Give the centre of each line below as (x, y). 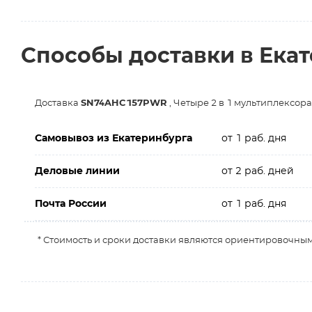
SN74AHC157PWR (124, 103)
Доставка (58, 103)
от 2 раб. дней (257, 171)
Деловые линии (77, 171)
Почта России (71, 204)
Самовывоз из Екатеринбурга (114, 139)
